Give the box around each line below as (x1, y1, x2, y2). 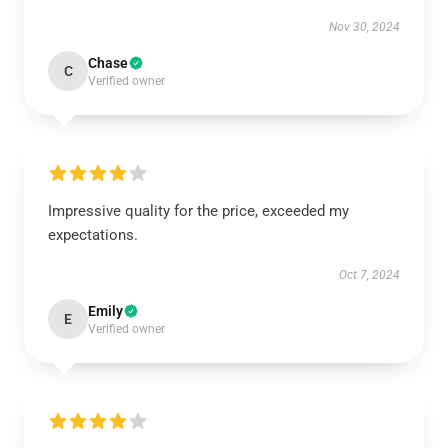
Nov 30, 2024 (329, 20, 400, 35)
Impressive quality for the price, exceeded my (48, 202, 349, 221)
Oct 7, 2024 (339, 268, 400, 283)
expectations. (48, 226, 138, 245)
